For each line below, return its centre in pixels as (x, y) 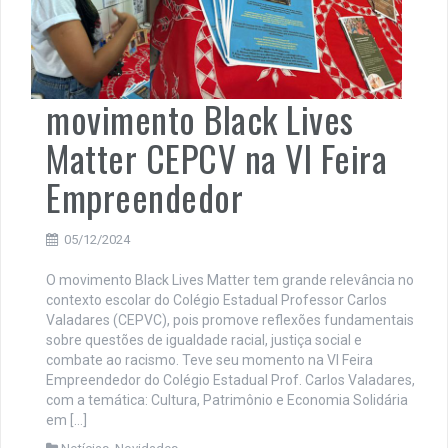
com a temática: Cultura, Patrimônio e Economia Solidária (227, 400)
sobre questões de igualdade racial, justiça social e (204, 340)
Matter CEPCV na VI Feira (216, 158)
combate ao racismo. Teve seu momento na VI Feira (209, 360)
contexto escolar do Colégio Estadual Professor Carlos (216, 300)
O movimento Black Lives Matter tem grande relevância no (230, 280)
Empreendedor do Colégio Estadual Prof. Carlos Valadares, (230, 380)
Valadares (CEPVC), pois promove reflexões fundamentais (230, 320)
